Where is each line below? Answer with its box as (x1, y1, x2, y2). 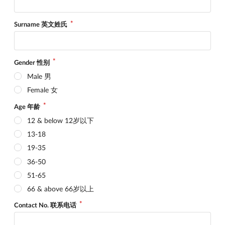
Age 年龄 (14, 102, 42, 111)
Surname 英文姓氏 (14, 20, 69, 29)
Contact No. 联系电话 (14, 200, 78, 209)
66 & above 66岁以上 (27, 184, 94, 193)
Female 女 (27, 85, 58, 94)
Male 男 (27, 72, 51, 81)
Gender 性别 (14, 58, 51, 67)
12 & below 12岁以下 (27, 116, 94, 125)
